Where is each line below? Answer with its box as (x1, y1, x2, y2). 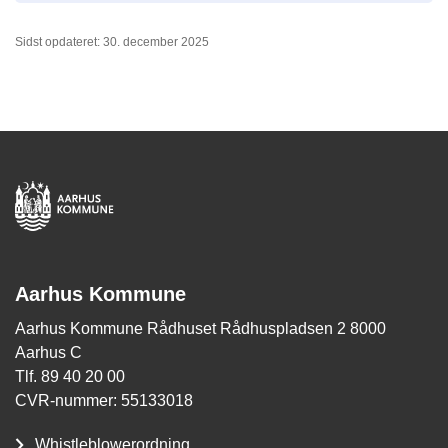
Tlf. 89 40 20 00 (15, 368, 125, 386)
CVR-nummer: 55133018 (15, 392, 193, 410)
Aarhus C (15, 344, 82, 362)
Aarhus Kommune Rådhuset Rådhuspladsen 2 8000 (15, 320, 386, 338)
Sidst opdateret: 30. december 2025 (15, 35, 209, 50)
